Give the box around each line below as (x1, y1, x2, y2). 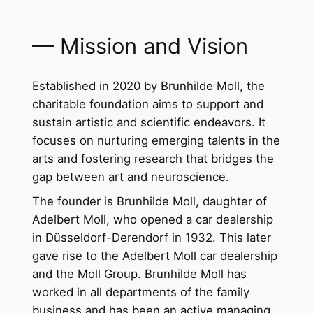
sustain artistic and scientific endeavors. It (32, 115, 266, 129)
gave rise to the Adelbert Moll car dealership (32, 248, 278, 263)
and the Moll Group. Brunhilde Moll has (32, 266, 247, 281)
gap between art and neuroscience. (32, 169, 230, 184)
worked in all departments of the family (32, 284, 250, 299)
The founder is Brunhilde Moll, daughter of (32, 194, 268, 208)
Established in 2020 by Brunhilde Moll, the (32, 78, 265, 93)
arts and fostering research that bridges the (32, 151, 275, 166)
